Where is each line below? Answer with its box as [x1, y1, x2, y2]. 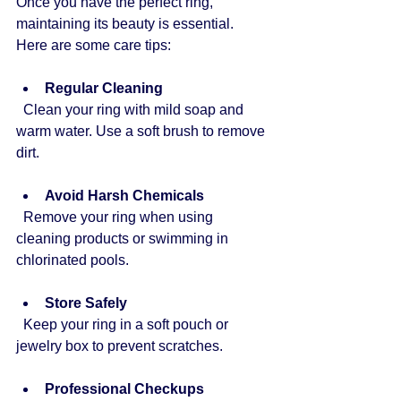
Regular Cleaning [45, 81, 163, 97]
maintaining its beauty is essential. [16, 16, 237, 32]
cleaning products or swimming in [16, 231, 232, 247]
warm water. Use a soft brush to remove [16, 124, 269, 140]
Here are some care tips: [16, 38, 171, 54]
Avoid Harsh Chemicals [45, 188, 204, 204]
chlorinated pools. [16, 252, 129, 269]
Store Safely [45, 295, 127, 311]
